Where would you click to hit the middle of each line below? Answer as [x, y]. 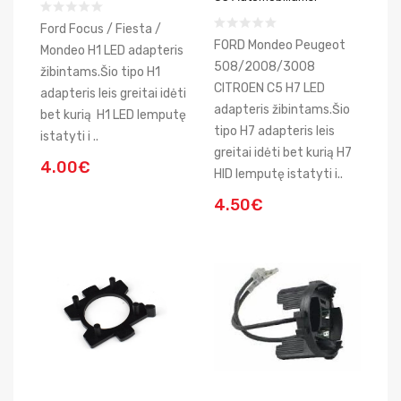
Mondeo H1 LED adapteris [112, 51]
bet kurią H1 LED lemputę [113, 115]
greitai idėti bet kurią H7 [283, 153]
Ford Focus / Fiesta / [101, 29]
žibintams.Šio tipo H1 [102, 72]
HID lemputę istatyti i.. [278, 174]
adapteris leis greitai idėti [113, 94]
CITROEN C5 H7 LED [269, 88]
